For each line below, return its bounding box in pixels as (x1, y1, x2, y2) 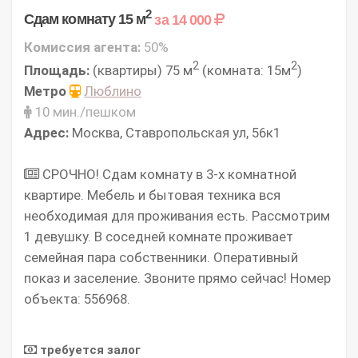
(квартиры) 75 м (89, 62, 193, 79)
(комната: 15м (199, 62, 291, 79)
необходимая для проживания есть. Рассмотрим (24, 208, 330, 225)
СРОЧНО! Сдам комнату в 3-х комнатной (39, 166, 296, 183)
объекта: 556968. (24, 291, 130, 308)
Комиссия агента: (24, 38, 141, 55)
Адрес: (24, 125, 69, 141)
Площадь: (24, 62, 89, 79)
